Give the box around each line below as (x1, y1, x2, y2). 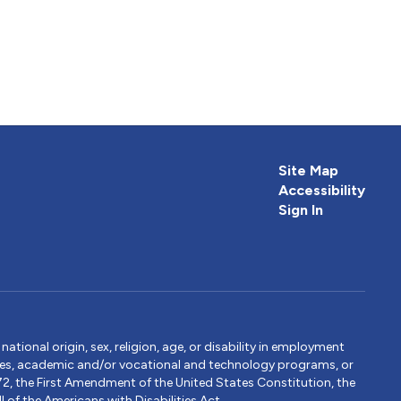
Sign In (277, 201, 323, 219)
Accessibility (277, 182, 365, 200)
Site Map (277, 162, 338, 180)
